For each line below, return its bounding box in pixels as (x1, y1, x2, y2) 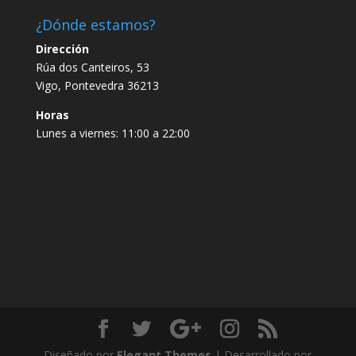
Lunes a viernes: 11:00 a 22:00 (35, 126, 190, 141)
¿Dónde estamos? (35, 15, 156, 34)
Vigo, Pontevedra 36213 (35, 78, 159, 93)
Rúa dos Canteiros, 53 (35, 60, 149, 75)
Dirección (35, 41, 89, 56)
